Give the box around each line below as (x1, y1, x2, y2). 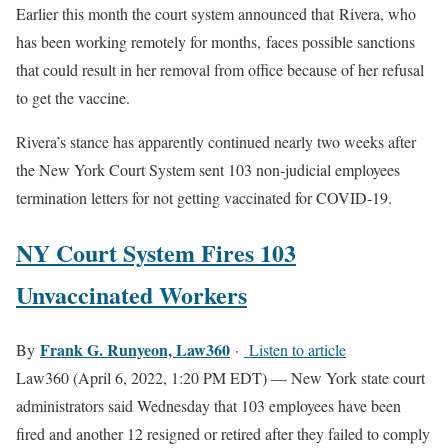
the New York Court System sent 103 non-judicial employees (16, 158, 400, 180)
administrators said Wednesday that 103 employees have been (16, 394, 401, 416)
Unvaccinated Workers (16, 276, 247, 312)
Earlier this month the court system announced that (16, 2, 339, 24)
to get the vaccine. (16, 86, 130, 108)
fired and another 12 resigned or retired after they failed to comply (16, 422, 430, 444)
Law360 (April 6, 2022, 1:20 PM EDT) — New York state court (16, 366, 425, 388)
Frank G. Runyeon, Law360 (40, 337, 230, 361)
